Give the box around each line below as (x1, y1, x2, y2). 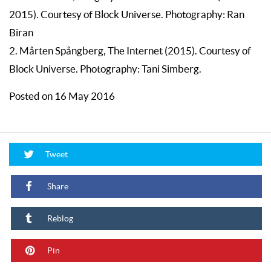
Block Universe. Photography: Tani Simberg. (9, 63, 201, 74)
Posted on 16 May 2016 (9, 90, 115, 102)
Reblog (45, 213, 73, 223)
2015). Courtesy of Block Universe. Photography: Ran (9, 8, 244, 20)
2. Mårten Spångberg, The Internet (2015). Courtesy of (9, 45, 251, 56)
